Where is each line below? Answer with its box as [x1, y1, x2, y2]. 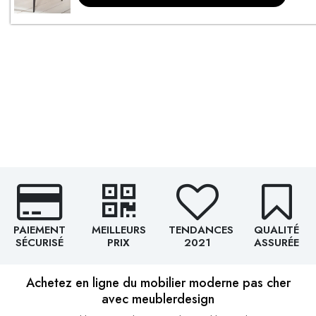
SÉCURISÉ [16, 234, 63, 250]
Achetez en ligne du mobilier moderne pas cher [25, 274, 291, 293]
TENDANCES [169, 221, 233, 238]
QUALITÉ [254, 221, 299, 238]
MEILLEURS [91, 221, 146, 238]
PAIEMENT [13, 221, 66, 238]
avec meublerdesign [102, 290, 214, 309]
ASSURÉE [254, 234, 299, 250]
